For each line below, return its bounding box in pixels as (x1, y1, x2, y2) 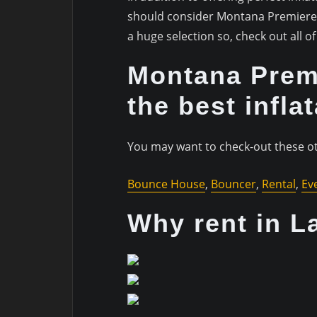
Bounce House (127, 176, 205, 192)
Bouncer (210, 176, 256, 192)
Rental (261, 176, 296, 192)
